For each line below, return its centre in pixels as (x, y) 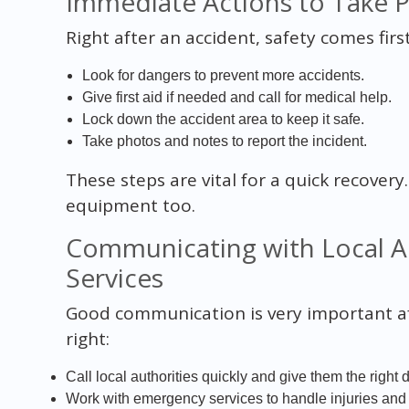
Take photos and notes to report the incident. (224, 141)
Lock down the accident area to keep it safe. (223, 119)
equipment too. (130, 205)
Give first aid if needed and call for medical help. (236, 97)
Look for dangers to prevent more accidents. (223, 75)
